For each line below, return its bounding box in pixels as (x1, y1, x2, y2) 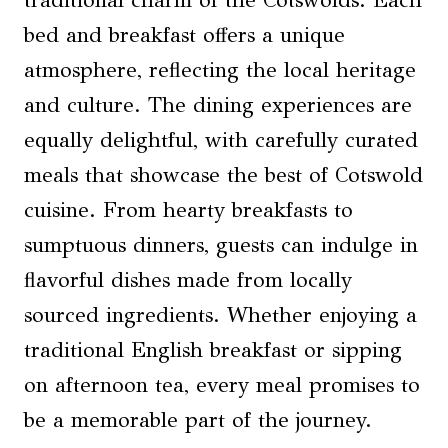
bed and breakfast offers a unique (24, 22, 345, 49)
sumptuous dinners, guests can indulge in (24, 232, 418, 259)
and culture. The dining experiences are (24, 92, 412, 119)
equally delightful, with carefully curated (24, 127, 418, 154)
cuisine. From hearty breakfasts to (24, 197, 353, 224)
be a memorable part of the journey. (24, 407, 372, 434)
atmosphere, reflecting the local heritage (24, 57, 416, 84)
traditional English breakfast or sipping (24, 337, 402, 364)
